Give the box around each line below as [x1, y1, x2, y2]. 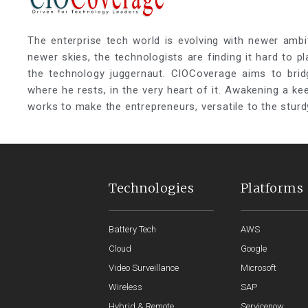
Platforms [240, 180, 303, 197]
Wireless [109, 282, 143, 293]
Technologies [109, 180, 195, 197]
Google [240, 243, 267, 254]
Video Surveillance [109, 263, 179, 274]
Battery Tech [109, 224, 157, 235]
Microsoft [240, 263, 276, 274]
